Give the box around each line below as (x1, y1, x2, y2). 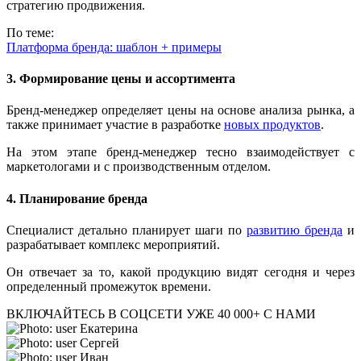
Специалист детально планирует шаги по (6, 222, 247, 237)
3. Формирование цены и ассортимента (6, 72, 235, 86)
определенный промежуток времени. (6, 279, 214, 293)
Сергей (80, 335, 119, 350)
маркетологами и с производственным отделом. (6, 160, 271, 174)
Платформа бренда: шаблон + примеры (6, 39, 222, 54)
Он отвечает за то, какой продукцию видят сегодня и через (6, 264, 355, 279)
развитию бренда (247, 222, 342, 237)
